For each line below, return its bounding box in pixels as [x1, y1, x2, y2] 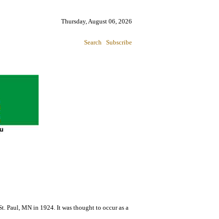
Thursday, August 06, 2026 [61, 18, 132, 25]
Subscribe [106, 39, 132, 46]
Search [84, 39, 102, 46]
